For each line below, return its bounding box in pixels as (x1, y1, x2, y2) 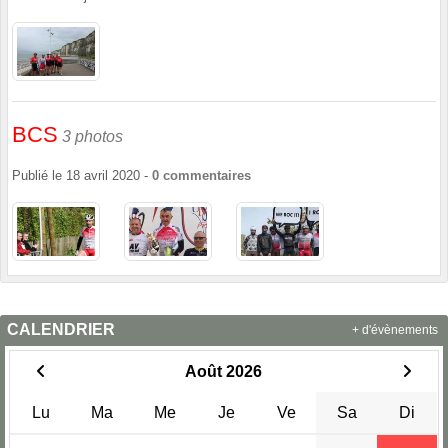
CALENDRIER (7, 321, 115, 339)
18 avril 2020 (66, 168, 140, 183)
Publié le (12, 168, 66, 183)
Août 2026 (185, 363, 262, 381)
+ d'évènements (352, 323, 438, 336)
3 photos (62, 127, 123, 145)
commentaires (163, 168, 251, 183)
